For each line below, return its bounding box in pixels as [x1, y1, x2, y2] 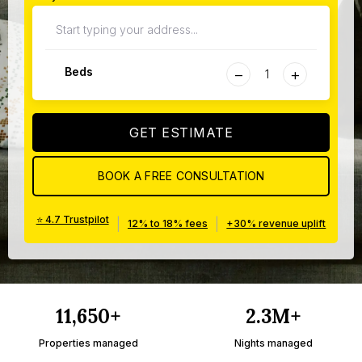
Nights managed [234, 337, 313, 350]
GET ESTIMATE [129, 124, 233, 141]
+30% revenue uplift [226, 217, 326, 230]
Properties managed [39, 337, 138, 350]
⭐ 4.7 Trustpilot [36, 213, 109, 226]
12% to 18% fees [127, 217, 208, 230]
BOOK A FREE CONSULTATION [97, 169, 265, 183]
